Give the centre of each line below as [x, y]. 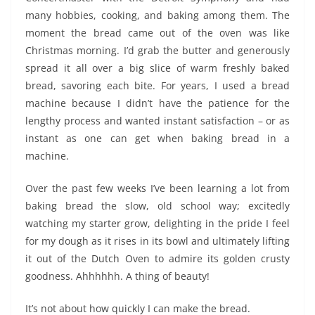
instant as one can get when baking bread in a [157, 139]
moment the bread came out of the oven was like [157, 33]
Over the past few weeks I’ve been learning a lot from [157, 188]
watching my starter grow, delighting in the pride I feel [157, 224]
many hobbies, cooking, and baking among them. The [157, 15]
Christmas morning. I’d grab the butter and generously [157, 51]
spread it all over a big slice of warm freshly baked [157, 68]
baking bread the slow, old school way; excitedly [157, 206]
